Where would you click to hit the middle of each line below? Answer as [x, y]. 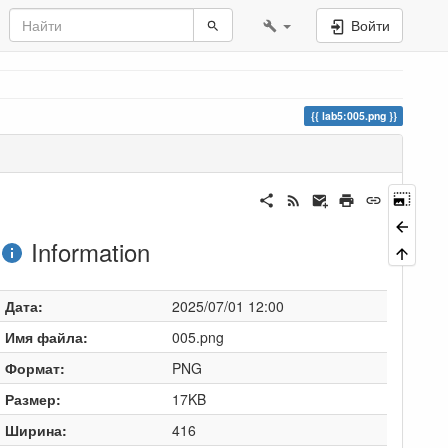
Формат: [34, 367]
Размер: [32, 398]
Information [86, 251]
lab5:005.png [353, 115]
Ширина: [35, 429]
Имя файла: [46, 336]
